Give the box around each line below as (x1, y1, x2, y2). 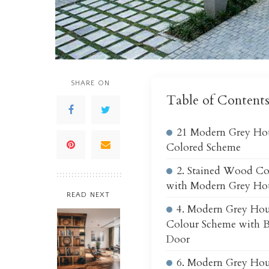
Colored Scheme (166, 140, 241, 154)
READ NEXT (66, 190, 110, 199)
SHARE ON (70, 79, 110, 87)
